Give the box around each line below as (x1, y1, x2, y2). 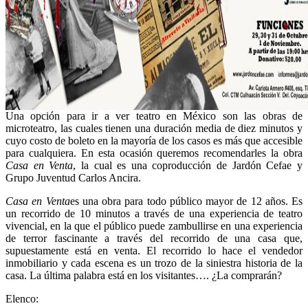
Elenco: (5, 293, 38, 305)
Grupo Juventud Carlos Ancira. (5, 172, 141, 184)
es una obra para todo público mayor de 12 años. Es (69, 195, 302, 208)
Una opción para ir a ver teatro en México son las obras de (5, 110, 302, 122)
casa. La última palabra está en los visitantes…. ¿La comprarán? (5, 269, 282, 282)
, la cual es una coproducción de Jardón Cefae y (73, 159, 303, 172)
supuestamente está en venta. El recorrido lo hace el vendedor (5, 245, 302, 257)
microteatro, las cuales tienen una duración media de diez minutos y (5, 122, 302, 135)
